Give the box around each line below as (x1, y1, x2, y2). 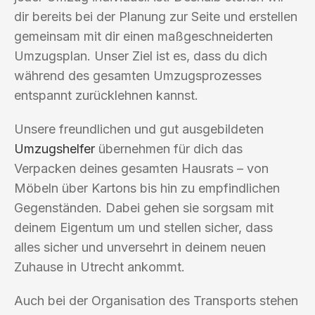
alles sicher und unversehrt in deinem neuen (14, 239, 266, 255)
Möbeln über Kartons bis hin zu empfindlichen (14, 180, 280, 195)
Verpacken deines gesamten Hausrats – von (14, 160, 269, 176)
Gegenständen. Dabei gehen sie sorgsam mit (14, 200, 274, 215)
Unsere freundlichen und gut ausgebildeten (14, 121, 264, 136)
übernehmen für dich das (95, 141, 243, 156)
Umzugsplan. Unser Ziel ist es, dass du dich (14, 48, 267, 63)
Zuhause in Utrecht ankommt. (14, 259, 185, 274)
